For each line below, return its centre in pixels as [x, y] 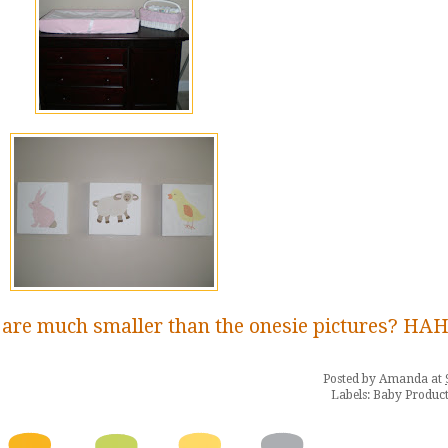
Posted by [351, 379]
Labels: [352, 395]
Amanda [403, 379]
